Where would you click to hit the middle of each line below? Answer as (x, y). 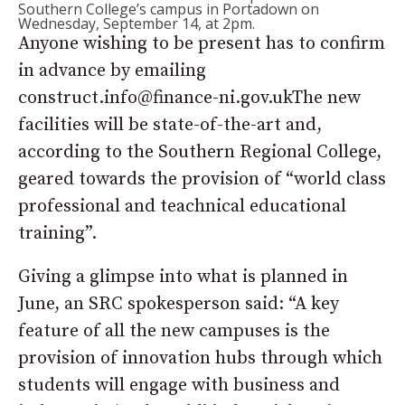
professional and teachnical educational (182, 207)
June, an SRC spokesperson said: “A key (179, 304)
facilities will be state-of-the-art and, (170, 125)
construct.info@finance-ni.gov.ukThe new (189, 98)
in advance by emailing (112, 71)
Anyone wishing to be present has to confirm (202, 44)
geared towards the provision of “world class (202, 179)
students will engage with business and (179, 386)
